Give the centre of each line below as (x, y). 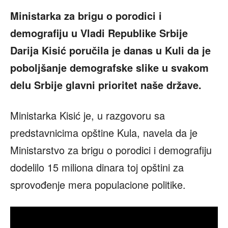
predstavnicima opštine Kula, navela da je (104, 133)
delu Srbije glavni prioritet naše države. (106, 85)
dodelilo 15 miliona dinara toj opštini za (97, 167)
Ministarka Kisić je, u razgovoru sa (88, 116)
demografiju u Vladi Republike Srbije (99, 33)
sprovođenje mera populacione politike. (98, 185)
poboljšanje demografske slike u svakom (109, 68)
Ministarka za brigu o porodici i (86, 16)
